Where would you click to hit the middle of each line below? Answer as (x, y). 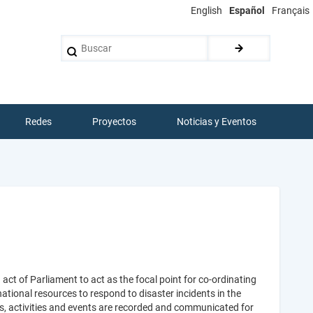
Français (291, 10)
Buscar (76, 42)
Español (247, 10)
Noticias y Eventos (217, 122)
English (206, 10)
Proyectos (115, 122)
